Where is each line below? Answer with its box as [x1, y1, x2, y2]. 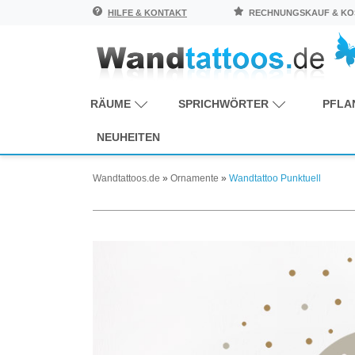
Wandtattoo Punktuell [229, 172, 321, 184]
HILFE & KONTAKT [108, 8, 187, 17]
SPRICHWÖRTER [178, 97, 269, 110]
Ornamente [170, 172, 219, 184]
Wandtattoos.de [93, 172, 160, 184]
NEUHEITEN [97, 130, 160, 143]
